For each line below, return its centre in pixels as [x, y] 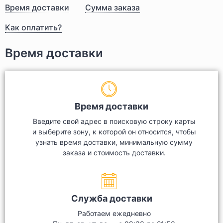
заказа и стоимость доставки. [114, 153]
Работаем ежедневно [114, 213]
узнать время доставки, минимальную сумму [114, 142]
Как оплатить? [33, 27]
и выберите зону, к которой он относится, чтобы [114, 132]
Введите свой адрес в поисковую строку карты [114, 121]
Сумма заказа [112, 7]
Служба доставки [111, 198]
